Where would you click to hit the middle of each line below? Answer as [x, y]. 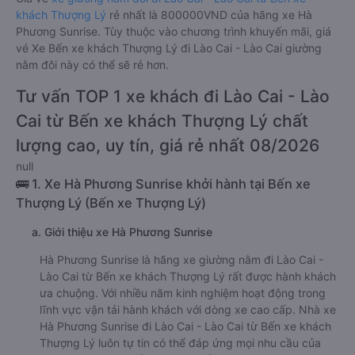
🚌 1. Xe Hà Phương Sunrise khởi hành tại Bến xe [163, 184]
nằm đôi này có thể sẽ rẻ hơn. [92, 65]
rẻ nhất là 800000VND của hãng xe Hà [211, 15]
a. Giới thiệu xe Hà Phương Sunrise [122, 232]
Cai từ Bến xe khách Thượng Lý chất [162, 121]
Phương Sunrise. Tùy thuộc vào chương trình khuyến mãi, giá [174, 31]
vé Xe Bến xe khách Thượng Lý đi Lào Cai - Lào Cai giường [169, 48]
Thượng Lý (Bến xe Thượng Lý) [111, 203]
